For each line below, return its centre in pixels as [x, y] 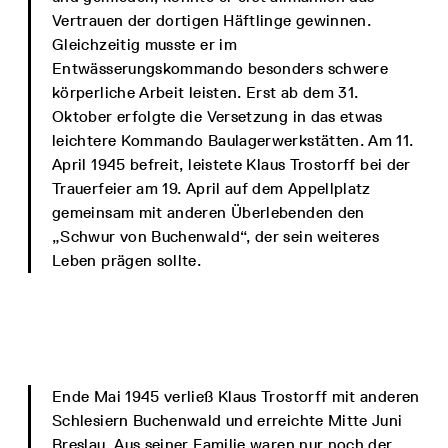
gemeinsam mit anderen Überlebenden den [208, 212]
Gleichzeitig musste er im [144, 44]
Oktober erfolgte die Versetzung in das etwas [217, 116]
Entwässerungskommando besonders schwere [220, 68]
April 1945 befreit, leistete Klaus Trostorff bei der [231, 164]
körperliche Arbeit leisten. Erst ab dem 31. [205, 92]
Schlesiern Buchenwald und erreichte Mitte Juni [227, 420]
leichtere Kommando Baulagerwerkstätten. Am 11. [233, 140]
